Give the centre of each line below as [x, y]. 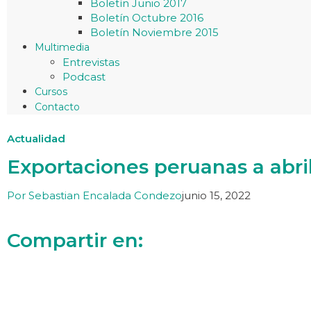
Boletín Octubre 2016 [147, 18]
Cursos [51, 92]
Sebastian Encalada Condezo [104, 195]
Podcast [84, 77]
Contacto [57, 107]
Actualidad [36, 138]
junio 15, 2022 [216, 195]
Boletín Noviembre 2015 [154, 32]
